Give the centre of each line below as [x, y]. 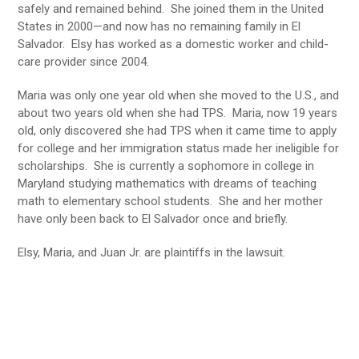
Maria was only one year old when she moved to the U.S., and [179, 95]
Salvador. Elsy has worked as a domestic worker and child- [173, 44]
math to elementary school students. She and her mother [171, 201]
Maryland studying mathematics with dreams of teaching [167, 183]
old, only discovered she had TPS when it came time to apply [177, 130]
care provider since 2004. [84, 61]
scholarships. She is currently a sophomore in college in [166, 165]
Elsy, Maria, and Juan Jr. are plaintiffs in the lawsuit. [152, 252]
